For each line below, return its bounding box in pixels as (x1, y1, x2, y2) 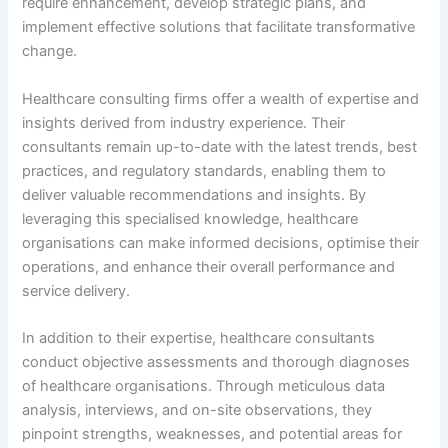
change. (22, 42, 78, 61)
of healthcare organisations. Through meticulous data (22, 376, 386, 395)
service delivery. (22, 281, 131, 300)
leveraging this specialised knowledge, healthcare (22, 209, 359, 228)
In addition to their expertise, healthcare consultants (22, 328, 376, 347)
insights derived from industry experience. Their (22, 113, 346, 132)
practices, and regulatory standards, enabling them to (22, 161, 387, 180)
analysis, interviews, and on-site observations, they (22, 400, 373, 419)
